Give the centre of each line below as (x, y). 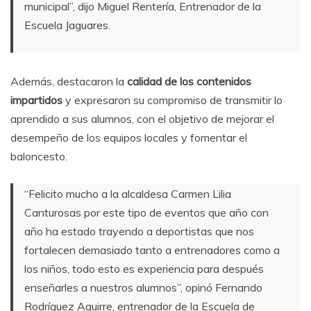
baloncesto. (39, 157)
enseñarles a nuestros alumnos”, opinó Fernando (143, 288)
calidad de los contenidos (189, 82)
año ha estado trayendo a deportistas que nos (139, 232)
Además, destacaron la (69, 82)
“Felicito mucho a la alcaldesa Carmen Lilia (128, 194)
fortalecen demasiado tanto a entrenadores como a (152, 250)
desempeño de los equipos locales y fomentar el (129, 138)
